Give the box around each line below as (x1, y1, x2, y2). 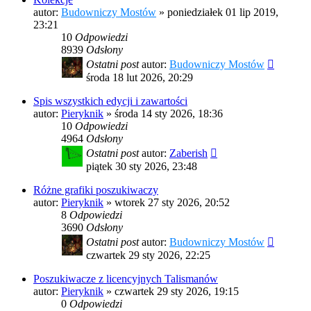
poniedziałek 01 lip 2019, (167, 6, 278, 19)
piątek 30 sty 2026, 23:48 (86, 160, 197, 173)
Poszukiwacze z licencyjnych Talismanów (33, 273, 218, 285)
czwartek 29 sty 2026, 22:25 (86, 249, 210, 262)
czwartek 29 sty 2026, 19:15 (115, 285, 239, 298)
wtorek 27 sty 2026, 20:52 (115, 196, 230, 209)
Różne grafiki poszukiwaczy (33, 184, 158, 196)
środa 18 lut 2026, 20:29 (86, 72, 193, 84)
